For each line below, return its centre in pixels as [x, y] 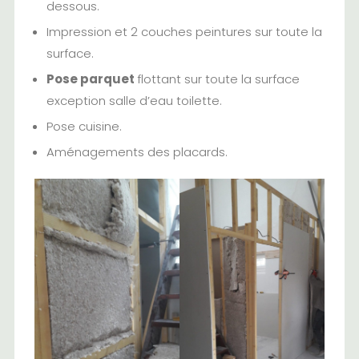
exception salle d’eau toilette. [134, 101]
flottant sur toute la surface [218, 79]
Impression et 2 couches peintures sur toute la [184, 32]
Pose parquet [91, 79]
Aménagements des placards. [137, 152]
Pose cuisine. [84, 127]
